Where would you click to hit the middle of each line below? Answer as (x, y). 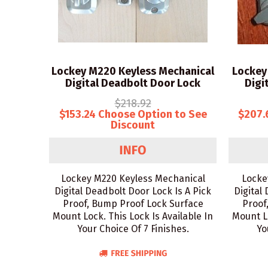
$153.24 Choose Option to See (133, 114)
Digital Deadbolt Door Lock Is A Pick (133, 191)
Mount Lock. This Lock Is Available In (133, 216)
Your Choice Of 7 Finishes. (133, 229)
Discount (133, 125)
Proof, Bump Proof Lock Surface (133, 204)
